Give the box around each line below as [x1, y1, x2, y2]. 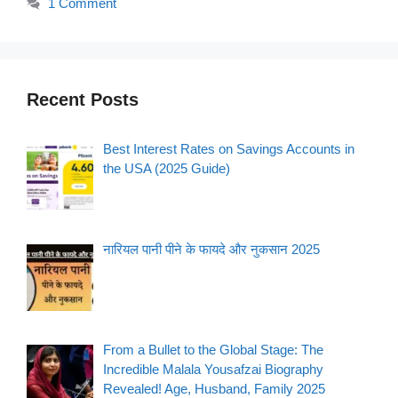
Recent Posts [27, 89, 139, 109]
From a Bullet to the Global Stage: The [103, 342, 324, 358]
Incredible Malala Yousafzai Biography [103, 362, 324, 378]
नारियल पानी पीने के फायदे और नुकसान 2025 [103, 242, 321, 258]
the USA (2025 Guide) [103, 160, 231, 176]
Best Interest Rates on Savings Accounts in [103, 140, 355, 156]
